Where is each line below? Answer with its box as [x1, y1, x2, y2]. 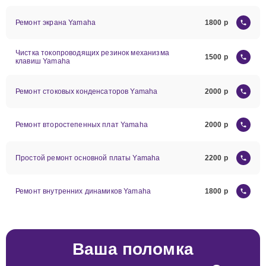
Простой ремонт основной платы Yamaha [15, 154, 160, 162]
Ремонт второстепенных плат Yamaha [15, 121, 148, 129]
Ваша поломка [72, 240, 194, 258]
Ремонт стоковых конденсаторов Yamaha [15, 87, 158, 96]
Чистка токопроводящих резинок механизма [15, 49, 169, 57]
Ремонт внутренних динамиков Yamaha [15, 187, 151, 195]
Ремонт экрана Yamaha [15, 18, 96, 27]
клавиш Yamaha [15, 57, 70, 65]
